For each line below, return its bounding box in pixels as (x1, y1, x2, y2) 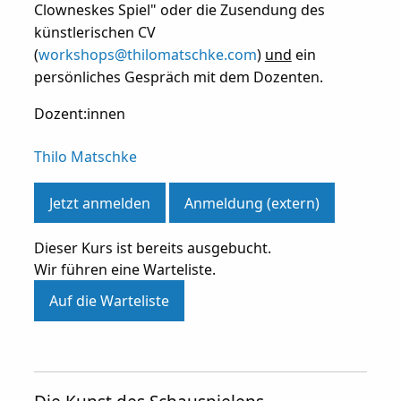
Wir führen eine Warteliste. (33, 260, 216, 280)
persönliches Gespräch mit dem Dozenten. (33, 67, 323, 88)
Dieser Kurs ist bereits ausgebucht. (33, 238, 271, 259)
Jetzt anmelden (48, 192, 150, 213)
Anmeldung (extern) (183, 192, 320, 213)
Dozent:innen (33, 104, 125, 124)
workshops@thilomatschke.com (38, 45, 257, 65)
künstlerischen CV (33, 22, 156, 43)
